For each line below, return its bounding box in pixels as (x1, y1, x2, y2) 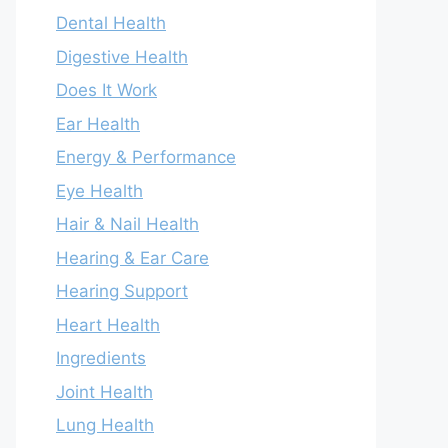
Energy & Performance (56, 147, 236, 167)
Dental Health (56, 13, 166, 33)
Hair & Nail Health (56, 214, 199, 234)
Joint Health (56, 381, 153, 402)
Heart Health (56, 314, 160, 335)
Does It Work (56, 80, 157, 100)
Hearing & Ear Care (56, 247, 209, 268)
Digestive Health (56, 46, 188, 67)
